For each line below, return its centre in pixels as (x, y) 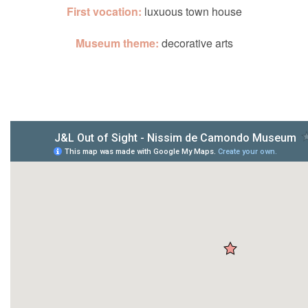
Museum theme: (117, 43)
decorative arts (196, 43)
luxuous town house (191, 12)
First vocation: (104, 12)
